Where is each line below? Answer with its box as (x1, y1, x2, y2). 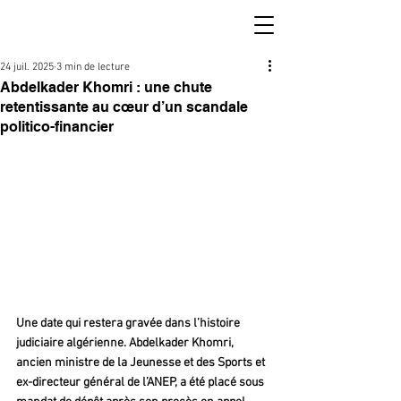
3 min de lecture (56, 61, 130, 73)
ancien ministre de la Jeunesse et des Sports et (16, 355, 268, 371)
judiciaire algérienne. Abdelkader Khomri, (16, 336, 236, 352)
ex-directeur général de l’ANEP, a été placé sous (16, 375, 267, 391)
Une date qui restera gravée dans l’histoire (16, 316, 243, 332)
